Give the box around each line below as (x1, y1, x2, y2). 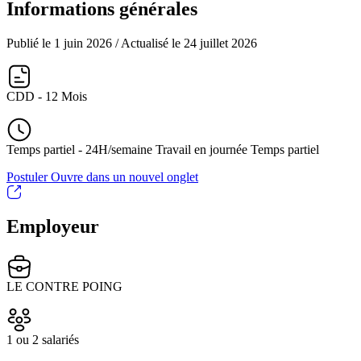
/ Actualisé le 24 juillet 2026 (115, 36, 257, 51)
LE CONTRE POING (6, 280, 122, 294)
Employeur (6, 216, 99, 238)
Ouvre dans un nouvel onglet (51, 170, 198, 185)
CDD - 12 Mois (6, 89, 87, 104)
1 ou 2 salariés (6, 333, 79, 347)
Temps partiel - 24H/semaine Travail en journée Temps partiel (6, 143, 319, 157)
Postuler (6, 170, 51, 185)
